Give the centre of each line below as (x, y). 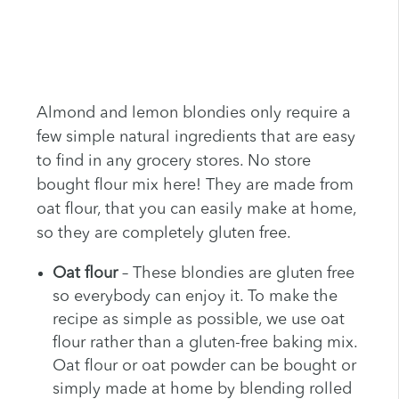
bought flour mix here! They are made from (195, 186)
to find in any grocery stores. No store (173, 162)
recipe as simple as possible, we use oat (198, 320)
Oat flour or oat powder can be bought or (204, 366)
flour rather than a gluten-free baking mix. (204, 343)
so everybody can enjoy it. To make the (195, 297)
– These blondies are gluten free (238, 274)
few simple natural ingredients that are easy (195, 138)
